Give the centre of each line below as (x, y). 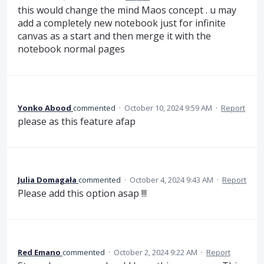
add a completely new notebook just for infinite (122, 23)
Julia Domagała (47, 180)
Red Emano (39, 252)
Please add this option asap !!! (82, 194)
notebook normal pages (71, 49)
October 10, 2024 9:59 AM (168, 108)
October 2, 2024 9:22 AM (156, 252)
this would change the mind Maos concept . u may (127, 10)
